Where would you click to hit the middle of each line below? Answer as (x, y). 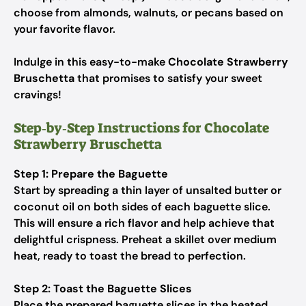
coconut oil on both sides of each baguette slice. (142, 207)
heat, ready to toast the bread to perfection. (130, 256)
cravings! (38, 95)
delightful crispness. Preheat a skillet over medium (145, 239)
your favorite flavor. (65, 29)
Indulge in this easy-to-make (91, 62)
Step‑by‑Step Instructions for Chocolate (141, 128)
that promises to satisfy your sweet (168, 78)
